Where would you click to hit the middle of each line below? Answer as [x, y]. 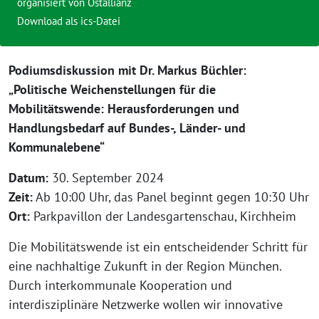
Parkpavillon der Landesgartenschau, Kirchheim [163, 216]
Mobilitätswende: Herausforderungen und [124, 109]
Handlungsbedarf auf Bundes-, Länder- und [127, 128]
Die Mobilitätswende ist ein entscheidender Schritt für [158, 247]
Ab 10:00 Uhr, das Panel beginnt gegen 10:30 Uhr [171, 197]
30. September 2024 [106, 178]
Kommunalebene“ [57, 147]
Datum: [28, 178]
